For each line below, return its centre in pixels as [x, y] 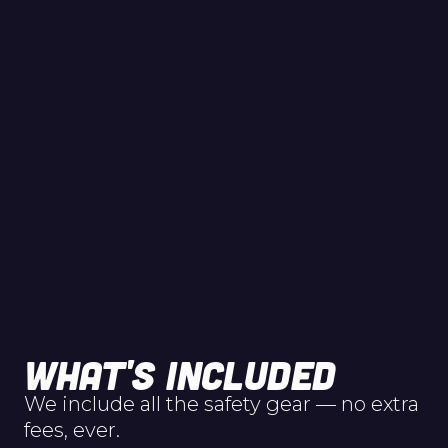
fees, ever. [72, 429]
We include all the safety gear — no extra [221, 403]
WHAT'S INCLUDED [180, 374]
